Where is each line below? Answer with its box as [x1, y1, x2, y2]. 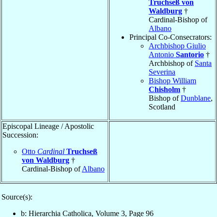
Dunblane [181, 93, 211, 102]
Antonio [149, 50, 176, 59]
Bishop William [149, 76, 196, 85]
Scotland [149, 102, 175, 111]
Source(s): [1, 192, 32, 201]
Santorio [176, 50, 204, 59]
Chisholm [149, 85, 180, 93]
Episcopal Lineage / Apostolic [2, 122, 94, 130]
